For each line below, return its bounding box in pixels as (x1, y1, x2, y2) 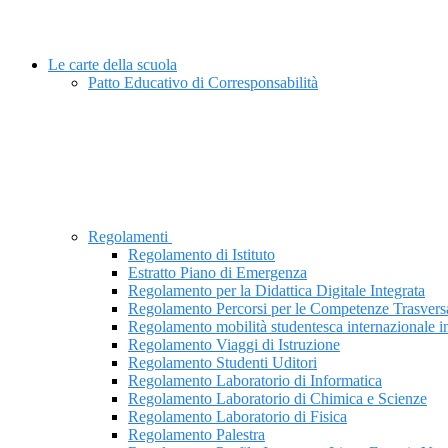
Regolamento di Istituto (128, 246, 275, 264)
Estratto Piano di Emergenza (128, 264, 307, 282)
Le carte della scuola (48, 56, 177, 74)
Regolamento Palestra (128, 426, 265, 444)
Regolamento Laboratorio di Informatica (128, 372, 382, 390)
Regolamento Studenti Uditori (128, 354, 317, 372)
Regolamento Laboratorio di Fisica (128, 408, 347, 426)
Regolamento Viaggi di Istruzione (128, 336, 340, 354)
